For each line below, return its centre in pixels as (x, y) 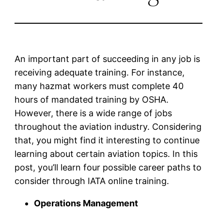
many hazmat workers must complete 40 (99, 86)
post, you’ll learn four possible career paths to (108, 167)
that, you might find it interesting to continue (107, 140)
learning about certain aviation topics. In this (106, 154)
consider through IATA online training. (92, 181)
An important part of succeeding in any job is (108, 59)
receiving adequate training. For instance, (100, 72)
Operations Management (86, 203)
